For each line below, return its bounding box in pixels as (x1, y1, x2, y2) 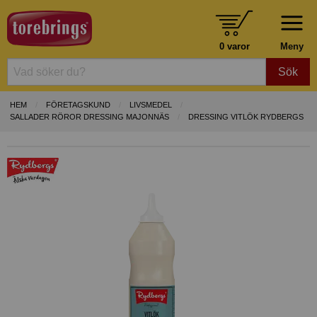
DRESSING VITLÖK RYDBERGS (188, 113, 304, 122)
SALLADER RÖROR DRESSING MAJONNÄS (10, 113, 169, 122)
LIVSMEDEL (129, 100, 172, 110)
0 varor (219, 40, 250, 52)
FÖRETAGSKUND (46, 100, 110, 110)
